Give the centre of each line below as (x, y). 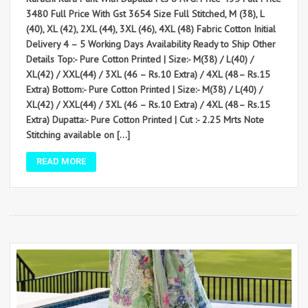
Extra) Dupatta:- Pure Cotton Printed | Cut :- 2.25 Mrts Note (145, 120)
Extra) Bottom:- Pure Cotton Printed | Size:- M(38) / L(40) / (144, 90)
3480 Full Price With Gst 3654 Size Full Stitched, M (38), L (145, 14)
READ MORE (61, 162)
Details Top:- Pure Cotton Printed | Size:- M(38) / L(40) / (140, 59)
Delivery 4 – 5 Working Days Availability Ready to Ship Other (151, 44)
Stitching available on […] (78, 135)
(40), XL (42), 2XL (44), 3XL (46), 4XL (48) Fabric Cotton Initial (151, 29)
